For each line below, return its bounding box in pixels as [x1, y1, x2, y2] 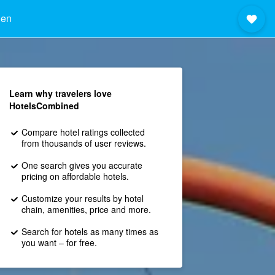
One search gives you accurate [21, 159, 142, 171]
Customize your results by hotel [21, 192, 144, 204]
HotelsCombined [9, 99, 79, 112]
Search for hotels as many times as [21, 225, 158, 238]
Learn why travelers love [9, 87, 112, 99]
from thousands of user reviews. [21, 137, 146, 149]
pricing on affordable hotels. [21, 170, 129, 182]
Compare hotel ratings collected [21, 126, 145, 138]
